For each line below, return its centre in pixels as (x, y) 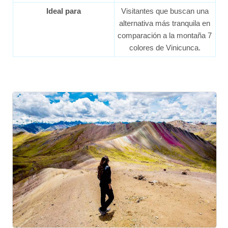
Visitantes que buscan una (165, 11)
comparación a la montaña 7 (165, 35)
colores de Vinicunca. (165, 47)
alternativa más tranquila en (165, 23)
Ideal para (63, 11)
